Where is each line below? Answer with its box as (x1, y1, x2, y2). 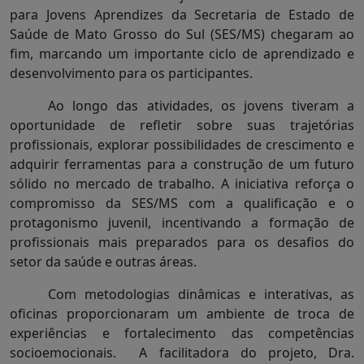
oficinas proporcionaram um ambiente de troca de (10, 305, 354, 323)
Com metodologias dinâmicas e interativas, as (48, 285, 354, 304)
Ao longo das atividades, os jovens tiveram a (48, 97, 354, 115)
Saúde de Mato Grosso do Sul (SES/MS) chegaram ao (10, 25, 354, 44)
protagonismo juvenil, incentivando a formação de (10, 214, 354, 232)
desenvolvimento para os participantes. (10, 64, 253, 83)
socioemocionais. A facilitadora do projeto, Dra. (10, 344, 354, 362)
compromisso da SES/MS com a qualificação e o (10, 194, 354, 213)
